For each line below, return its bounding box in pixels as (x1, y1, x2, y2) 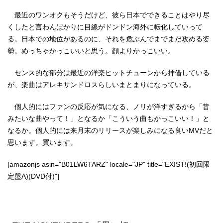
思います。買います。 (7, 138, 77, 146)
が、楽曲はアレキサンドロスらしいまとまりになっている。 (7, 80, 196, 89)
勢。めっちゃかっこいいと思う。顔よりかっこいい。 (7, 46, 175, 55)
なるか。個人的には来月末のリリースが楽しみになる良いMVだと (7, 126, 213, 134)
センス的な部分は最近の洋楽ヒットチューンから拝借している (7, 68, 210, 77)
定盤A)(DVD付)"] (7, 172, 59, 180)
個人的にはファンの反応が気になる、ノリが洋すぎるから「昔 (7, 102, 210, 111)
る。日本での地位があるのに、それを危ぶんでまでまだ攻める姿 (7, 34, 210, 43)
